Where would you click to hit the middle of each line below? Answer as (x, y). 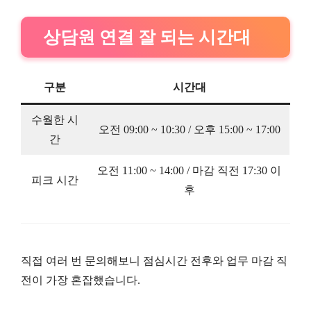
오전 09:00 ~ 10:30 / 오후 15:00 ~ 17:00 (189, 130)
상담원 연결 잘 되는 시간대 (147, 37)
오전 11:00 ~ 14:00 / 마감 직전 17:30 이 (189, 171)
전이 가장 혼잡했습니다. (81, 280)
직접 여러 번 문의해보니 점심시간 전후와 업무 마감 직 (154, 261)
